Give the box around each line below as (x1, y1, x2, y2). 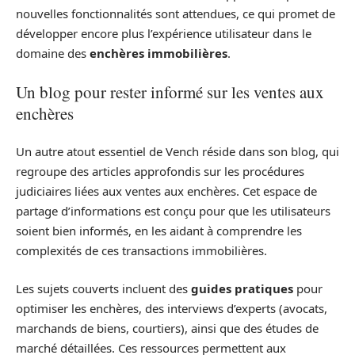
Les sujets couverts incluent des (16, 280, 191, 296)
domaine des (16, 45, 90, 61)
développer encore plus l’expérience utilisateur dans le (16, 25, 311, 41)
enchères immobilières (90, 45, 227, 61)
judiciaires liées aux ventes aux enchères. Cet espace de (16, 183, 317, 199)
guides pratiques (191, 280, 293, 296)
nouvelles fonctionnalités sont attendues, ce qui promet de (16, 6, 335, 21)
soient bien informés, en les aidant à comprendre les (16, 223, 302, 239)
